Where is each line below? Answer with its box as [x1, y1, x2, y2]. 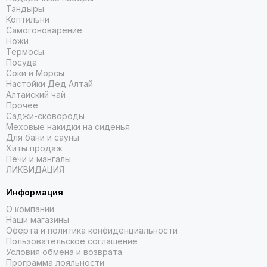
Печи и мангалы [6, 154, 71, 164]
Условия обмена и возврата [6, 247, 122, 257]
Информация [6, 187, 63, 197]
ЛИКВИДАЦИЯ [6, 164, 64, 175]
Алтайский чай [6, 89, 66, 100]
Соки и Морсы [6, 68, 64, 78]
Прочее [6, 100, 38, 110]
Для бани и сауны [6, 132, 79, 142]
